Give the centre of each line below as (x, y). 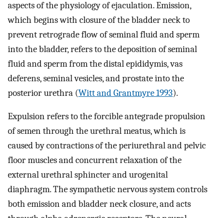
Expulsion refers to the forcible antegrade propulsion (107, 117)
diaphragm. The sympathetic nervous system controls (108, 190)
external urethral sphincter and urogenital (88, 175)
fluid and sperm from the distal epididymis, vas (95, 64)
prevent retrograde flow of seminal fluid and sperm (104, 34)
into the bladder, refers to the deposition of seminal (102, 49)
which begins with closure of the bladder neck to (99, 20)
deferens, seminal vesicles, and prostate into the (96, 78)
